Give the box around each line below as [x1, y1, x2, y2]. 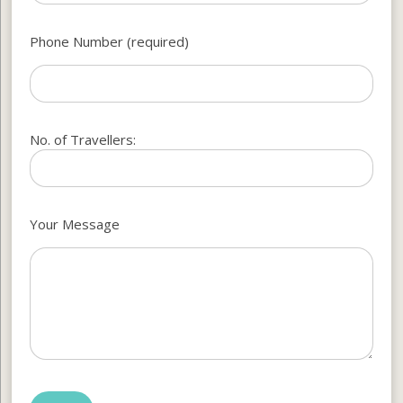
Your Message [30, 214, 121, 233]
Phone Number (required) [30, 31, 190, 50]
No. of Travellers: [30, 130, 137, 148]
